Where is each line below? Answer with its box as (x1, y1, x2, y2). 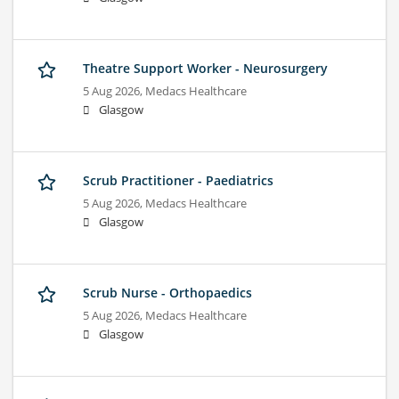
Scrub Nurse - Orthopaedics (83, 284, 252, 302)
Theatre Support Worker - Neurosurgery (83, 60, 328, 77)
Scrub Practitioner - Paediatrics (83, 172, 273, 190)
